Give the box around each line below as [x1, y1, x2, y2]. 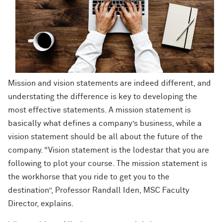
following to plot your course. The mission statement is [8, 160, 207, 168]
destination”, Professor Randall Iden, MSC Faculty [8, 186, 189, 195]
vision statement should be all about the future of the [8, 133, 203, 141]
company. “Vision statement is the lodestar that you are [8, 146, 209, 155]
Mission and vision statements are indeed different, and [8, 79, 211, 88]
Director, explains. [8, 200, 74, 208]
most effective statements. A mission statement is [8, 106, 191, 114]
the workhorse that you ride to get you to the [8, 173, 169, 181]
